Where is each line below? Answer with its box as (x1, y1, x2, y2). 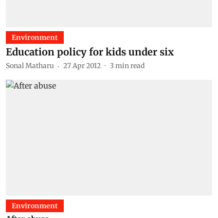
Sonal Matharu (6, 61, 54, 70)
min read (115, 61, 145, 70)
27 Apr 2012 (63, 61, 101, 70)
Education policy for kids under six (6, 45, 174, 58)
